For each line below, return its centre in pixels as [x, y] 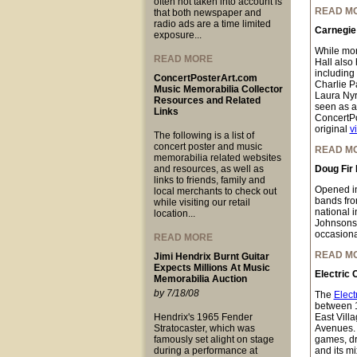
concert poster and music [208, 147]
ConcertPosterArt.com [205, 78]
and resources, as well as [208, 169]
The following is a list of [204, 135]
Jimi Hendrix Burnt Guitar [211, 257]
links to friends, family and [209, 180]
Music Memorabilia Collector [218, 89]
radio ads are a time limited [212, 24]
